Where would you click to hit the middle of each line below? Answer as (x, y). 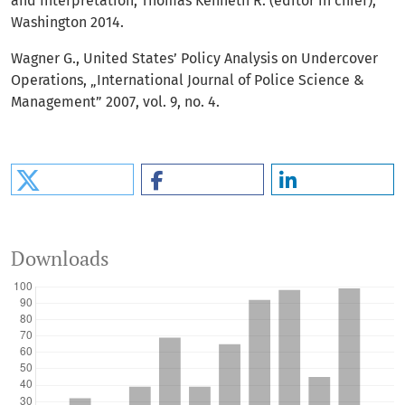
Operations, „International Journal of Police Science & (188, 80)
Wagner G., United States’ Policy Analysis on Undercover (194, 59)
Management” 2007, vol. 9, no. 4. (115, 102)
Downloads (60, 259)
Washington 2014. (67, 23)
